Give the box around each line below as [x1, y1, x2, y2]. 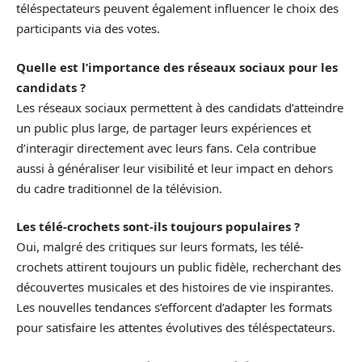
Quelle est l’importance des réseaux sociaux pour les [16, 58, 338, 75]
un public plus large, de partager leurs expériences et [16, 119, 311, 136]
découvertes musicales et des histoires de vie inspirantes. [16, 279, 334, 296]
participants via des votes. [16, 20, 160, 37]
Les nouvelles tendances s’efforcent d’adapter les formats [16, 299, 332, 316]
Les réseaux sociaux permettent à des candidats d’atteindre [16, 99, 343, 116]
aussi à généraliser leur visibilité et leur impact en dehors [16, 159, 333, 176]
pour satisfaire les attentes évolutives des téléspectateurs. [16, 319, 335, 336]
